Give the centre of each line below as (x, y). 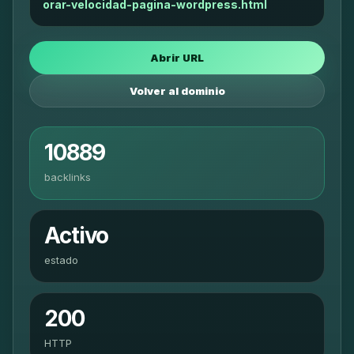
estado (61, 260)
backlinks (68, 177)
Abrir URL (177, 58)
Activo (77, 235)
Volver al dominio (177, 91)
